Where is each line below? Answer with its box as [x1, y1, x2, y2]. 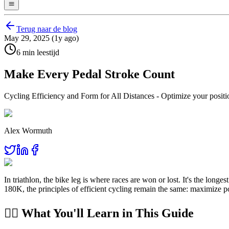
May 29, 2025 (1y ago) [4, 34, 79, 43]
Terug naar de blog [16, 25, 77, 34]
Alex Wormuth [4, 126, 52, 135]
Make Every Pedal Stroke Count [4, 67, 175, 81]
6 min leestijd [16, 48, 59, 57]
